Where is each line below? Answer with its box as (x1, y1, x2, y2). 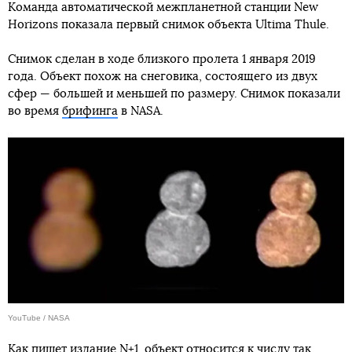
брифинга (62, 104, 118, 117)
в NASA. (118, 104, 163, 117)
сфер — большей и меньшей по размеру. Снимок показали (8, 87, 340, 100)
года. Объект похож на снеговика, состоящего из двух (8, 70, 317, 82)
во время (8, 104, 62, 117)
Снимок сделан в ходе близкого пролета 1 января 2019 (8, 53, 316, 65)
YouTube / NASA (8, 313, 70, 322)
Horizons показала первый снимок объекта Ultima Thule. (8, 18, 329, 31)
